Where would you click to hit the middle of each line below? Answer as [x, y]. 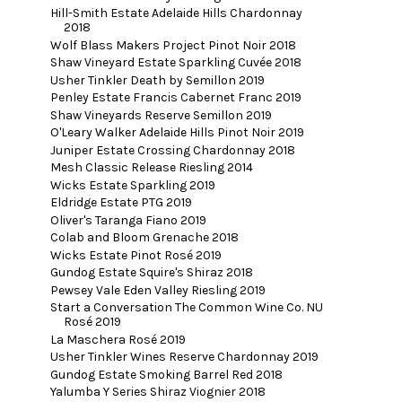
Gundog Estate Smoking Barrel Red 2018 [166, 374]
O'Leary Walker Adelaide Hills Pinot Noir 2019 [177, 133]
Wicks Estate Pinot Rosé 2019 [135, 255]
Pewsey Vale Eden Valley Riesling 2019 [157, 290]
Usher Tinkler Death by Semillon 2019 [157, 80]
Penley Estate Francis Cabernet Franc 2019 [175, 98]
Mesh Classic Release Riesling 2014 [151, 168]
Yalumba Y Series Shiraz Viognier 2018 [157, 392]
